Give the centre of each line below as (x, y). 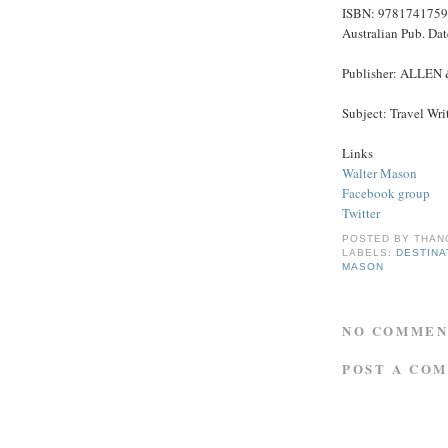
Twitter (361, 212)
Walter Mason (379, 172)
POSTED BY (378, 239)
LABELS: (369, 253)
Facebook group (386, 192)
